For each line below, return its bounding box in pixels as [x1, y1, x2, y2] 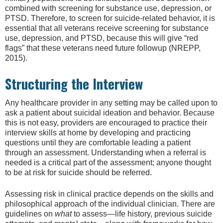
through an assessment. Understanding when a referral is [5, 148, 206, 157]
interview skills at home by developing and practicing [5, 128, 191, 137]
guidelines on [5, 209, 55, 218]
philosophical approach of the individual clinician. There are [5, 199, 215, 208]
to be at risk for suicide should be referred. [5, 168, 152, 177]
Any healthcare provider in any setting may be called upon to [5, 99, 218, 108]
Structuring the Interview [5, 74, 143, 94]
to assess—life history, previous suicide [72, 209, 212, 218]
